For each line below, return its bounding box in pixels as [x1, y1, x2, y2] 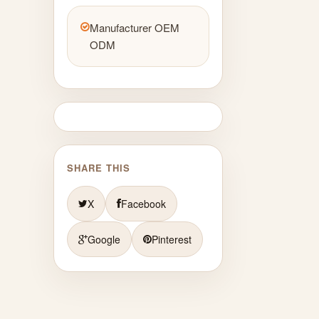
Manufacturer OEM [90, 19, 179, 35]
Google [88, 231, 120, 246]
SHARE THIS [67, 160, 131, 174]
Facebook [121, 196, 166, 211]
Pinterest [152, 231, 192, 246]
